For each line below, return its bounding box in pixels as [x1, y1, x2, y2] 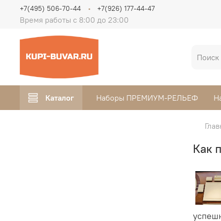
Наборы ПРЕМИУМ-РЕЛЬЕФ [96, 92, 198, 103]
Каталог [45, 92, 74, 103]
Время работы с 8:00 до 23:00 [20, 14, 129, 25]
